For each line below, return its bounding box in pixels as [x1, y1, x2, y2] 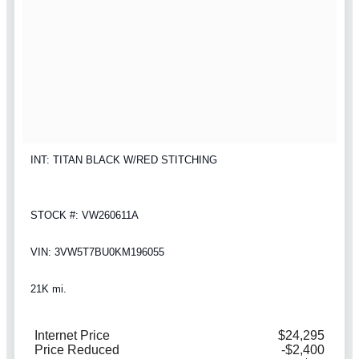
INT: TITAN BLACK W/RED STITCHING [30, 153, 217, 166]
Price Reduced [34, 343, 119, 357]
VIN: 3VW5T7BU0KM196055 [30, 246, 164, 259]
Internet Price [34, 329, 110, 343]
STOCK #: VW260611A [30, 209, 139, 222]
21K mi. [30, 282, 67, 295]
